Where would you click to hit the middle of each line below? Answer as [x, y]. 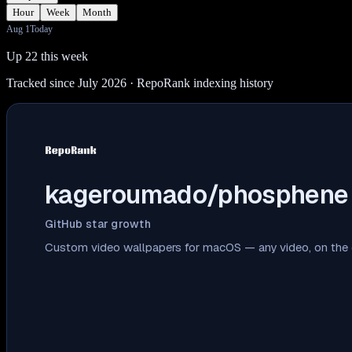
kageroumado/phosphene [197, 194]
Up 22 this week [47, 56]
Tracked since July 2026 [66, 82]
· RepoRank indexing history [200, 82]
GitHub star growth [98, 224]
